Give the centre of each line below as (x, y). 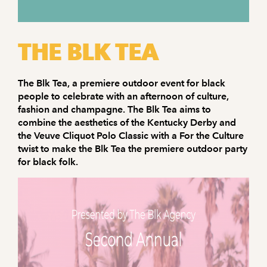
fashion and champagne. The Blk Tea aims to (114, 109)
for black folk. (48, 162)
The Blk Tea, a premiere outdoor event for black (122, 83)
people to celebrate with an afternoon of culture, (123, 96)
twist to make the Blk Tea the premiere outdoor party (133, 149)
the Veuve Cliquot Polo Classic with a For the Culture (131, 136)
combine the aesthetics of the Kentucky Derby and (127, 122)
